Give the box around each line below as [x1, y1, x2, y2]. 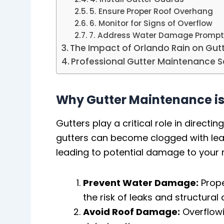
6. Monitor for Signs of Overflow [89, 17, 212, 28]
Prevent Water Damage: [83, 176, 198, 189]
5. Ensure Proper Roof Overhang [89, 5, 213, 16]
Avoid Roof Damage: [83, 205, 180, 218]
